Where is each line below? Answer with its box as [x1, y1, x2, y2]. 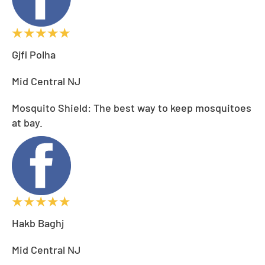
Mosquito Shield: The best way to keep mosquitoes [12, 101, 251, 114]
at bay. [12, 115, 43, 129]
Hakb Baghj [12, 216, 64, 230]
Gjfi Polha [12, 47, 56, 61]
